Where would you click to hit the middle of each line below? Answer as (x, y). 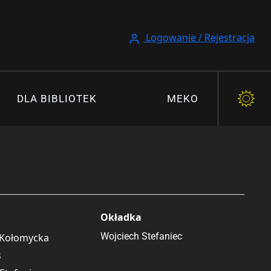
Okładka (121, 217)
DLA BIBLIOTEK (57, 98)
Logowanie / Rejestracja (199, 38)
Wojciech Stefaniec (141, 236)
